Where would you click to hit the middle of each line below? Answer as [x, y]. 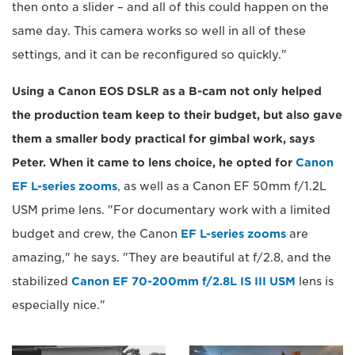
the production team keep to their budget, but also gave [177, 115]
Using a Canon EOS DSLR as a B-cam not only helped [167, 91]
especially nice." [59, 305]
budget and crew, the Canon [96, 233]
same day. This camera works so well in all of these [159, 31]
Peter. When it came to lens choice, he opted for [154, 162]
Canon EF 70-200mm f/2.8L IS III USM [183, 281]
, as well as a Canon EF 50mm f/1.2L [222, 186]
